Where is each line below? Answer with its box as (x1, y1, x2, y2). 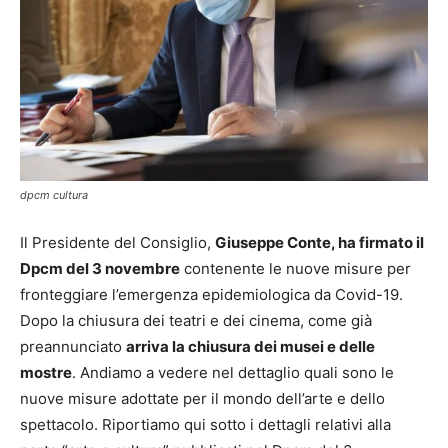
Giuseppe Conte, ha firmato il (215, 233, 424, 253)
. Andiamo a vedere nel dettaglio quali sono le (72, 363, 394, 383)
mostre (20, 363, 72, 383)
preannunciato (20, 337, 126, 357)
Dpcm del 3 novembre (20, 259, 180, 279)
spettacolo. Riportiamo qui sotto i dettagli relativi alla (20, 415, 391, 435)
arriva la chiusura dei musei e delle (126, 337, 375, 357)
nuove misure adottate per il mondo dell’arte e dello (20, 389, 385, 409)
